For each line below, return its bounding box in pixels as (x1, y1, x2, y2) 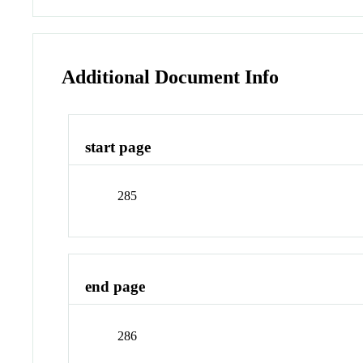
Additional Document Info (62, 66, 280, 88)
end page (85, 278, 146, 296)
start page (85, 138, 152, 156)
